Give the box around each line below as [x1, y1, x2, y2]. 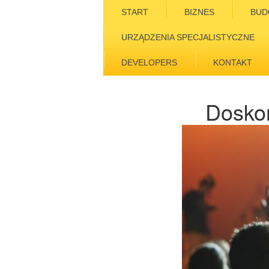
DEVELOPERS [121, 58, 177, 67]
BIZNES [184, 7, 214, 17]
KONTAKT [213, 58, 252, 67]
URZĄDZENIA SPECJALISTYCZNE [121, 32, 255, 42]
